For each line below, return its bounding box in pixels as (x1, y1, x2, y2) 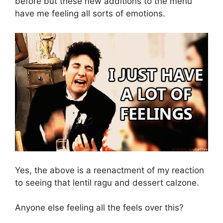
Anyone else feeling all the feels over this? (15, 203, 184, 213)
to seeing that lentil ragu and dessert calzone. (15, 177, 199, 188)
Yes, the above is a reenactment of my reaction (15, 165, 204, 175)
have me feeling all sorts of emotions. (15, 8, 165, 19)
